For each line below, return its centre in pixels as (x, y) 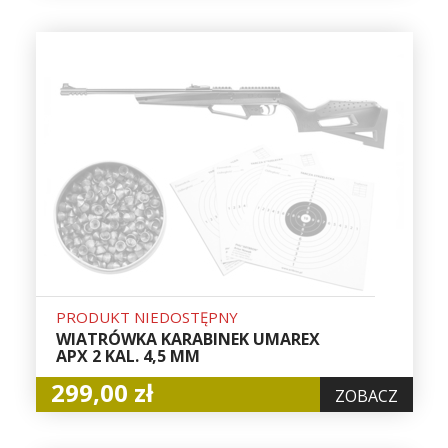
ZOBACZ (366, 396)
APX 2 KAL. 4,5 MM (127, 356)
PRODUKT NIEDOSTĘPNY (146, 317)
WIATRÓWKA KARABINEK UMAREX (187, 339)
